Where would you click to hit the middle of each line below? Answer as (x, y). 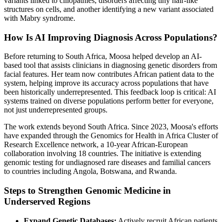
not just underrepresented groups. (56, 110)
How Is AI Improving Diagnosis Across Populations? (111, 37)
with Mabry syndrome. (40, 18)
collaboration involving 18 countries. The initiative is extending (103, 154)
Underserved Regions (47, 202)
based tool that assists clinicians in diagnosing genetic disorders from (111, 65)
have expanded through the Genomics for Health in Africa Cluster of (111, 136)
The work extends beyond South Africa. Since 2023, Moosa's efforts (111, 127)
